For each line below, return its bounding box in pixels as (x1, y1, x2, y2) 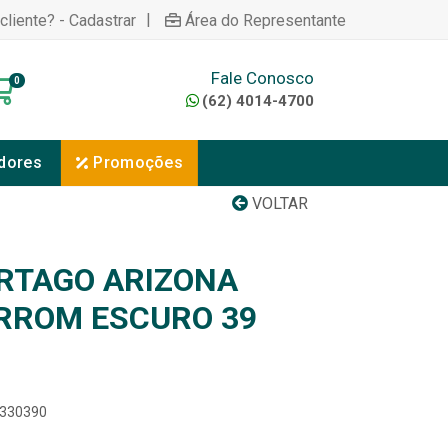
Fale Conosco (210, 67, 314, 88)
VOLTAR (248, 194, 308, 213)
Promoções (93, 153, 184, 172)
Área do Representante (185, 10, 346, 30)
